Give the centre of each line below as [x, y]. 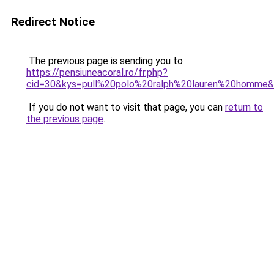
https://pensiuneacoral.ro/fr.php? [97, 72]
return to [244, 107]
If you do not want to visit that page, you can [126, 107]
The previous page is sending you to [105, 61]
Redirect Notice [53, 22]
